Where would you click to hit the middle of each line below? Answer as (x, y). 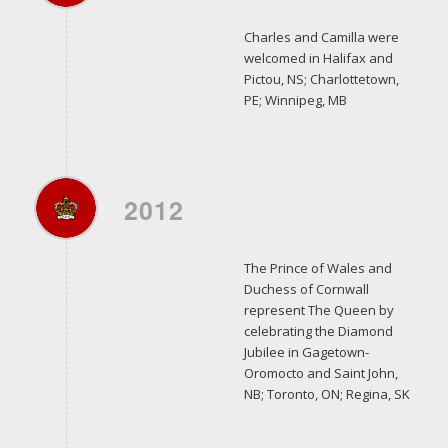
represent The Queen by (318, 309)
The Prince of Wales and (317, 267)
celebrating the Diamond (318, 330)
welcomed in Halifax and (318, 57)
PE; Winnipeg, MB (295, 99)
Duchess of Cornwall (306, 288)
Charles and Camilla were (321, 36)
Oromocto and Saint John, (320, 372)
